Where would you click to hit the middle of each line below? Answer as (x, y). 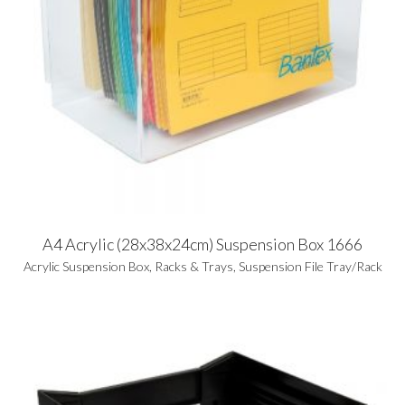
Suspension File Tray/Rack (310, 266)
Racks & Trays (193, 266)
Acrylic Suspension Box (86, 266)
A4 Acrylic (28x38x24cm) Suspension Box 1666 (202, 244)
